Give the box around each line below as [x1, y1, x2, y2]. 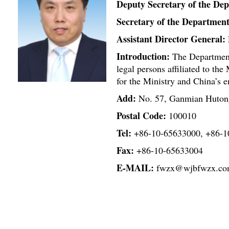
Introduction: [117, 50, 170, 63]
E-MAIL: [117, 161, 154, 174]
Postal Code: [117, 109, 166, 122]
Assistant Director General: [117, 32, 225, 45]
